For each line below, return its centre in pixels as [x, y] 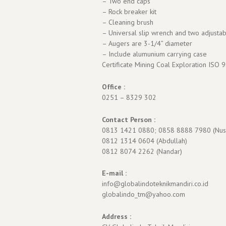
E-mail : [114, 173]
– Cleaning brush [128, 22]
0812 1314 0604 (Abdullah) [145, 140]
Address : [117, 216]
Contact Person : [129, 119]
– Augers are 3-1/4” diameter [147, 43]
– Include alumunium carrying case [154, 54]
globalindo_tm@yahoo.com [144, 194]
